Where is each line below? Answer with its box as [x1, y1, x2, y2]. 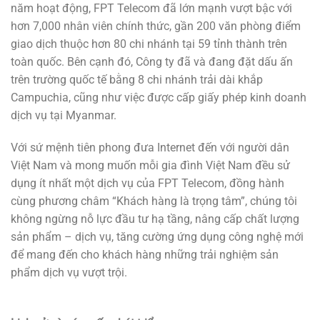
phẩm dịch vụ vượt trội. [11, 266, 127, 280]
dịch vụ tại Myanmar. [11, 108, 116, 122]
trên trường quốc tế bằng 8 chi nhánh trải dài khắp [11, 72, 263, 86]
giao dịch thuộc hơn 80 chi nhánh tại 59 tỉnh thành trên [11, 36, 287, 51]
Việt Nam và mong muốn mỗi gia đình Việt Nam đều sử [11, 159, 290, 173]
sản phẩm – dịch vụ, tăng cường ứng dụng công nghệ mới [11, 230, 304, 244]
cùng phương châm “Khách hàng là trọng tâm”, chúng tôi [11, 194, 297, 209]
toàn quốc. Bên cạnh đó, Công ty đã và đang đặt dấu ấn [11, 54, 293, 69]
